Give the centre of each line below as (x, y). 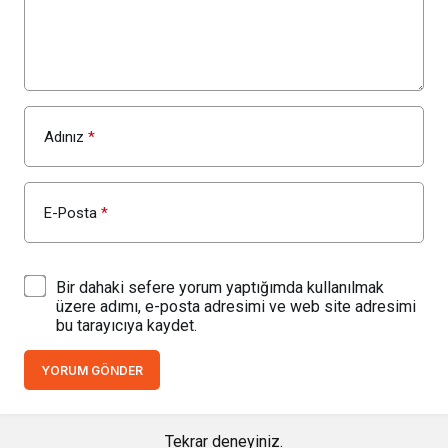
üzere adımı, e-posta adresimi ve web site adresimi (236, 307)
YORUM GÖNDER (92, 371)
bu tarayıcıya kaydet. (126, 326)
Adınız (64, 137)
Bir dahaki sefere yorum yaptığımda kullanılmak (220, 288)
